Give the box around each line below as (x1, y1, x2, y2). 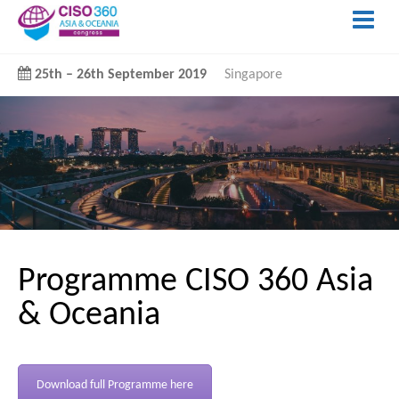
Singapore (224, 68, 282, 82)
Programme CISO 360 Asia (18, 264, 373, 299)
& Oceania (18, 297, 168, 333)
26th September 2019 (77, 68, 207, 82)
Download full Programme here (37, 378, 193, 392)
